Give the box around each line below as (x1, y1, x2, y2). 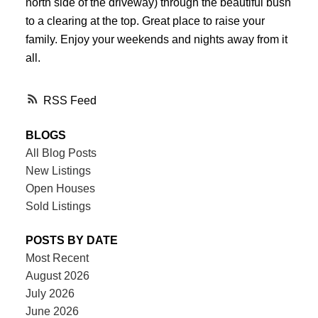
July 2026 (25, 287, 75, 300)
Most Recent (25, 251, 89, 264)
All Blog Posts (25, 147, 97, 160)
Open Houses (25, 182, 95, 195)
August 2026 (25, 269, 89, 282)
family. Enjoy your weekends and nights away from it (25, 32, 287, 45)
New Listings (25, 165, 91, 177)
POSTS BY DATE (25, 234, 118, 246)
